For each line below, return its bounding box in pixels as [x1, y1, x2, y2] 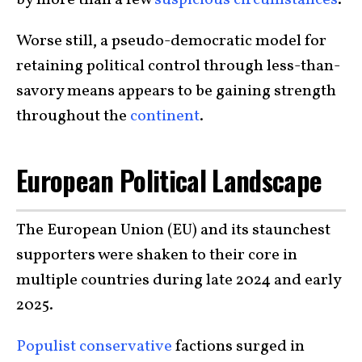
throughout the [16, 105, 130, 128]
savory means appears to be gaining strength [16, 80, 336, 103]
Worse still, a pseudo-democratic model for [16, 30, 326, 53]
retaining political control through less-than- [16, 55, 340, 78]
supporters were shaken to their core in [16, 243, 297, 267]
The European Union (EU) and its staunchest [16, 218, 330, 242]
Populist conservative [16, 335, 172, 358]
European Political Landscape [16, 160, 322, 201]
